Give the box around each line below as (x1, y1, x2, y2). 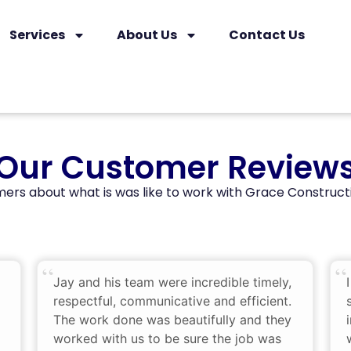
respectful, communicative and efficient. (53, 293, 291, 309)
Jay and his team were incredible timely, (53, 274, 291, 291)
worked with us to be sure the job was (53, 331, 281, 347)
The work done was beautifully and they (53, 312, 291, 328)
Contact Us (228, 26, 305, 44)
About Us (116, 26, 177, 44)
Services (9, 26, 65, 44)
